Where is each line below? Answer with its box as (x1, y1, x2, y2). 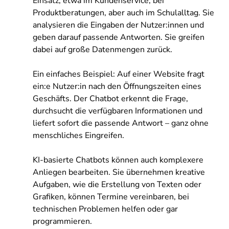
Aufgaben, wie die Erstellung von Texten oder (33, 179, 201, 190)
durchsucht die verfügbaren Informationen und (33, 105, 202, 117)
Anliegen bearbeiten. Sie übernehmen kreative (33, 167, 205, 178)
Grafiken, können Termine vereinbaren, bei (33, 191, 189, 202)
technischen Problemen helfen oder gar (33, 203, 178, 215)
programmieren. (33, 216, 92, 227)
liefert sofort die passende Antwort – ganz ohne (33, 118, 209, 129)
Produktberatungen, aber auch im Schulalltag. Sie (33, 7, 214, 18)
